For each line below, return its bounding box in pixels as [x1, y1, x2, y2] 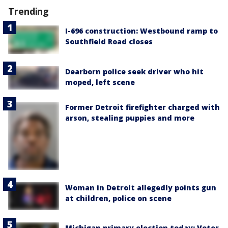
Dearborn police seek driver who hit [65, 67, 204, 77]
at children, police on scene [65, 193, 172, 203]
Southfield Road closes [65, 36, 153, 46]
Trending [8, 5, 49, 17]
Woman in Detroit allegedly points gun [65, 182, 216, 192]
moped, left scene [65, 77, 135, 88]
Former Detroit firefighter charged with [65, 102, 220, 112]
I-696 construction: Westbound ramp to [65, 25, 218, 36]
